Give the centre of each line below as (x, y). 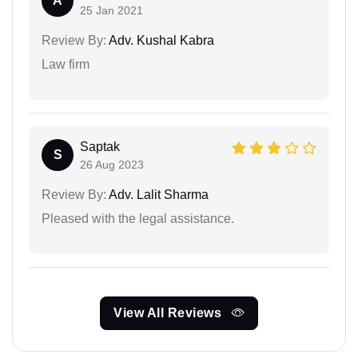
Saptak (100, 146)
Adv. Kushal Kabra (160, 40)
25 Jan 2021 (111, 10)
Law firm (66, 64)
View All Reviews (169, 312)
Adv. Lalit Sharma (157, 194)
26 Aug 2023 (112, 164)
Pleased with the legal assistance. (138, 218)
